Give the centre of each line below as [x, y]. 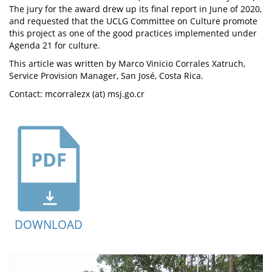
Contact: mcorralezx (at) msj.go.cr [77, 94]
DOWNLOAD [49, 225]
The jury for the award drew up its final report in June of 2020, [135, 9]
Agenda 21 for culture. [55, 45]
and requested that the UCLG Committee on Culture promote [133, 21]
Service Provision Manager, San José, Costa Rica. [106, 76]
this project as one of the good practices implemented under [133, 33]
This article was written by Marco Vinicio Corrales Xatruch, [127, 63]
